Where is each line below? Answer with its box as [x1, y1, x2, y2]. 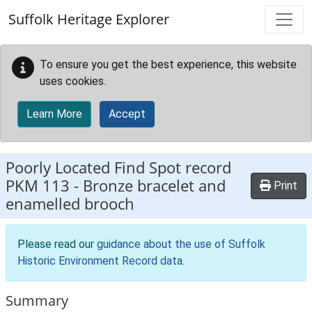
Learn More [26, 107, 82, 120]
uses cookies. [40, 75, 106, 88]
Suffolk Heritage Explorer [8, 10, 169, 29]
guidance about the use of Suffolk [97, 237, 265, 251]
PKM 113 [6, 175, 70, 196]
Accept [109, 107, 146, 120]
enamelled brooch [6, 193, 134, 214]
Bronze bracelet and [83, 175, 226, 196]
